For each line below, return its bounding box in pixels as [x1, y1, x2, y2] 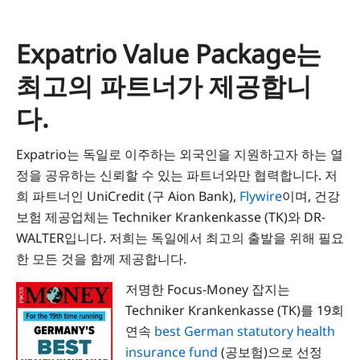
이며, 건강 [282, 187, 340, 206]
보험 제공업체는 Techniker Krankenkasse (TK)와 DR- [16, 208, 325, 227]
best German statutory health [154, 322, 335, 341]
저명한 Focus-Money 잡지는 [125, 280, 290, 299]
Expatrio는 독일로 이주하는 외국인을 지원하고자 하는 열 [16, 145, 343, 164]
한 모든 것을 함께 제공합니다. [16, 250, 186, 268]
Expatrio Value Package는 [16, 36, 321, 72]
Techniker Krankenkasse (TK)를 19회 [125, 301, 344, 320]
